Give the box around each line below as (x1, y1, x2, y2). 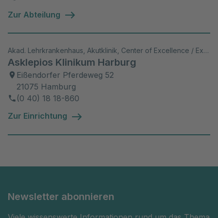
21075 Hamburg (17, 82, 76, 92)
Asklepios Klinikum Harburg (8, 56, 136, 69)
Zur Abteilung (8, 9, 60, 19)
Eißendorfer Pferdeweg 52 (17, 70, 114, 80)
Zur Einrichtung (8, 111, 67, 121)
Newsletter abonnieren (8, 190, 114, 202)
